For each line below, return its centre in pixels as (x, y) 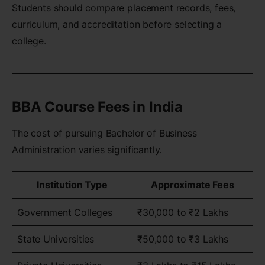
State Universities (56, 239)
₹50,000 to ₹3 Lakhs (183, 239)
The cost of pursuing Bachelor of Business (104, 133)
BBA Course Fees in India (98, 107)
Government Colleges (65, 213)
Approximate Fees (193, 185)
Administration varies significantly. (87, 150)
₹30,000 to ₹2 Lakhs (183, 213)
